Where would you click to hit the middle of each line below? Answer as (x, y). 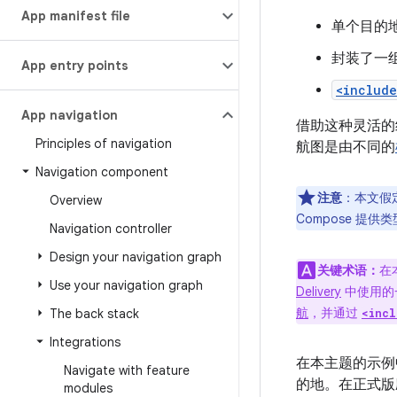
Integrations (85, 342)
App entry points (75, 66)
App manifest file (76, 16)
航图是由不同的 (346, 147)
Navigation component (102, 172)
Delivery (319, 292)
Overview (76, 200)
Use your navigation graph (126, 285)
